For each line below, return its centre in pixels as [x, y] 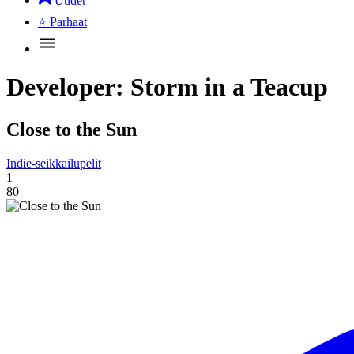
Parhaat [68, 22]
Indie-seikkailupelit [54, 163]
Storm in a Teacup [229, 87]
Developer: [68, 87]
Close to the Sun [72, 129]
